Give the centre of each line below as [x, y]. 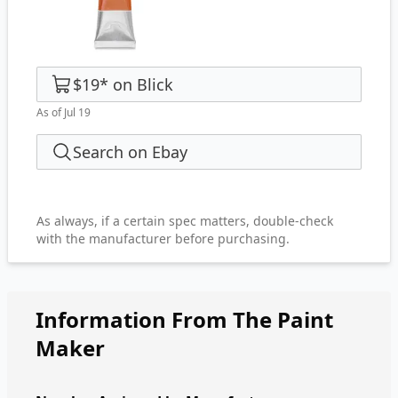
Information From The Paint [184, 319]
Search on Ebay [130, 152]
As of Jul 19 [64, 112]
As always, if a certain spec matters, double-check [185, 221]
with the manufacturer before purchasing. [163, 239]
